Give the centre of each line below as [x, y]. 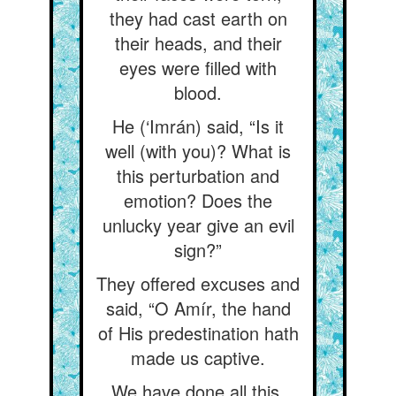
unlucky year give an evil [198, 225]
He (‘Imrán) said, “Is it [198, 126]
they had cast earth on [198, 18]
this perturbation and [198, 175]
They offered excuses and [198, 283]
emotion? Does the [198, 200]
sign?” [198, 250]
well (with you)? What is [198, 151]
